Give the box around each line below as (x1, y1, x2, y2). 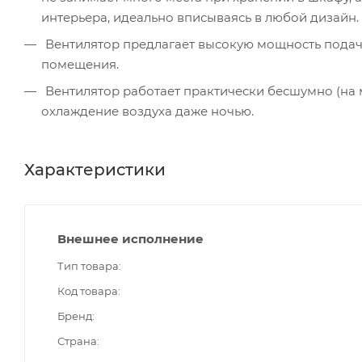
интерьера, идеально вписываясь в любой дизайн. (41, 9, 359, 25)
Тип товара (57, 259, 119, 272)
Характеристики (24, 159, 166, 179)
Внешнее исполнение (57, 230, 204, 246)
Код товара (57, 284, 118, 297)
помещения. (41, 56, 119, 72)
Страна (57, 334, 97, 347)
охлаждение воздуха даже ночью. (41, 103, 254, 119)
